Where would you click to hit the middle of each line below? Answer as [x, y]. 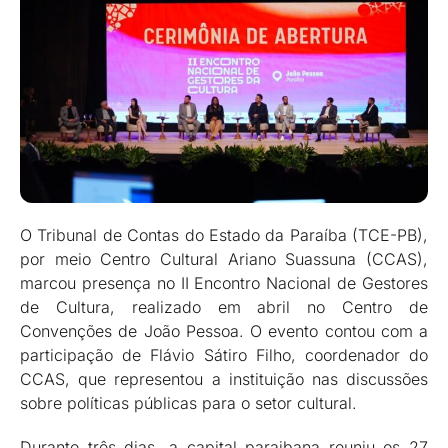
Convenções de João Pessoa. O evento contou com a [224, 331]
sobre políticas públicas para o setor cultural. [188, 403]
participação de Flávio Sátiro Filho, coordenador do [224, 355]
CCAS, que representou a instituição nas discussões [224, 379]
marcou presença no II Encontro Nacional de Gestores [224, 283]
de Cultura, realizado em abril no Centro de [224, 307]
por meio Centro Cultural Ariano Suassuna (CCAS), [224, 259]
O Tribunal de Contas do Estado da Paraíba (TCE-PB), [224, 235]
